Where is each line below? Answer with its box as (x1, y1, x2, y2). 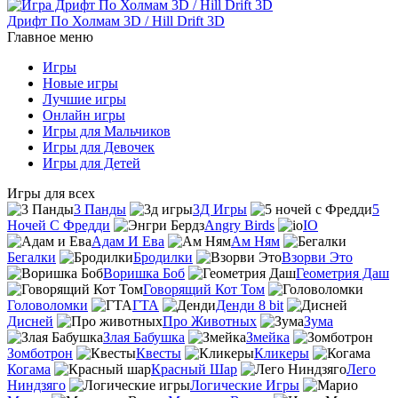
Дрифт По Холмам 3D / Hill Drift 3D (7, 12, 225, 28)
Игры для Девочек (43, 139, 155, 155)
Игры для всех (7, 185, 95, 201)
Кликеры (254, 345, 309, 361)
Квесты (136, 345, 181, 361)
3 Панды (74, 201, 126, 217)
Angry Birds (204, 217, 275, 233)
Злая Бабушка (103, 329, 185, 345)
